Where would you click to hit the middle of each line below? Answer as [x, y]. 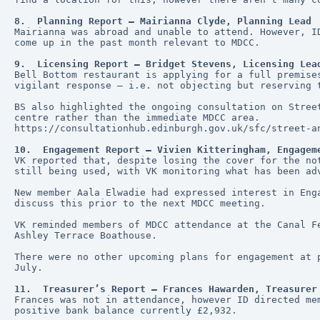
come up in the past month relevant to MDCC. [140, 42]
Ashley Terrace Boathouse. [89, 235]
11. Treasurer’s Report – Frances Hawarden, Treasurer [166, 289]
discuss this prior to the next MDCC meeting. [140, 203]
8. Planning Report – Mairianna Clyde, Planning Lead [163, 21]
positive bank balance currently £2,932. [126, 310]
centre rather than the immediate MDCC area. [137, 117]
